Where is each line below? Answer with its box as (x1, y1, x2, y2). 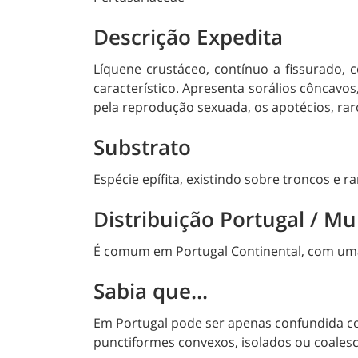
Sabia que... (93, 276, 208, 306)
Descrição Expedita (93, 22, 283, 52)
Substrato (93, 133, 191, 162)
